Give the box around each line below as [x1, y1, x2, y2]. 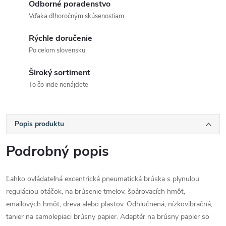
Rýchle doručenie [29, 33, 92, 44]
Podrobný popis [6, 142, 109, 161]
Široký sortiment [29, 67, 90, 78]
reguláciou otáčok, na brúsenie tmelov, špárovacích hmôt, [6, 187, 185, 196]
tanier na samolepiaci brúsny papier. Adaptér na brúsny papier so [6, 212, 209, 221]
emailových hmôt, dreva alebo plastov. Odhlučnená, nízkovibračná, [6, 199, 212, 209]
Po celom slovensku [29, 46, 85, 55]
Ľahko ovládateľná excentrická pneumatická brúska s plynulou [6, 174, 199, 184]
